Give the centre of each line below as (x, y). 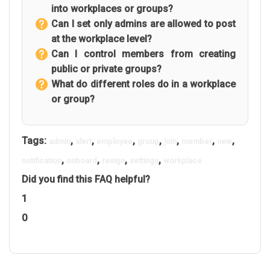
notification (42, 161)
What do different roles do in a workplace (143, 84)
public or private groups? (106, 69)
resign (113, 161)
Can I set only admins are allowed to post (143, 24)
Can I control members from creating (143, 54)
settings (144, 161)
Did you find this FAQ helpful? (86, 179)
